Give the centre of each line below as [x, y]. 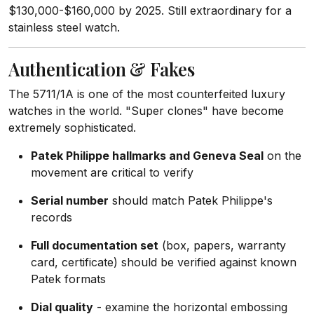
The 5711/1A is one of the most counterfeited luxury [147, 94]
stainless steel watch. [64, 27]
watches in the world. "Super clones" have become [146, 111]
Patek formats [68, 279]
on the [282, 156]
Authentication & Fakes [102, 69]
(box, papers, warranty [222, 245]
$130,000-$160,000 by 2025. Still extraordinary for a [150, 11]
